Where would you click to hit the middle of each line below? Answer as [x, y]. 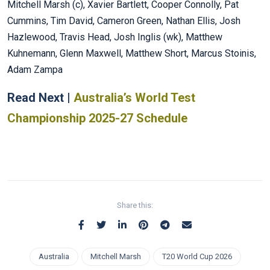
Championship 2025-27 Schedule [97, 118]
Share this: [135, 206]
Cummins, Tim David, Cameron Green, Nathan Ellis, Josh [124, 21]
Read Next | [40, 98]
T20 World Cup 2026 [197, 257]
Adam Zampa [35, 70]
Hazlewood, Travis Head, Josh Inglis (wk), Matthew [115, 37]
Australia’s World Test [134, 98]
